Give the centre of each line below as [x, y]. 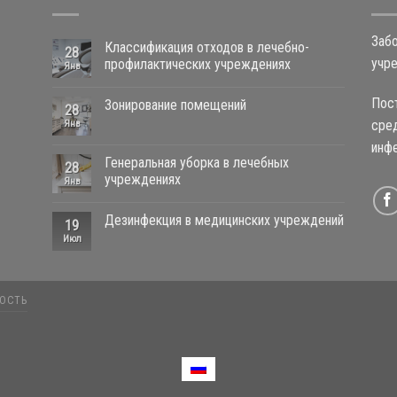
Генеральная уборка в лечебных [197, 162]
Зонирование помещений [175, 105]
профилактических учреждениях [198, 64]
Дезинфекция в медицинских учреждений [224, 220]
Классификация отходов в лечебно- [207, 47]
